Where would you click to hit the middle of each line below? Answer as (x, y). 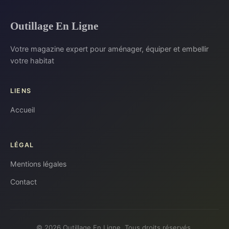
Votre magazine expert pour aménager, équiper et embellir (109, 49)
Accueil (22, 110)
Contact (24, 182)
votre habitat (32, 61)
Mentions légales (38, 164)
